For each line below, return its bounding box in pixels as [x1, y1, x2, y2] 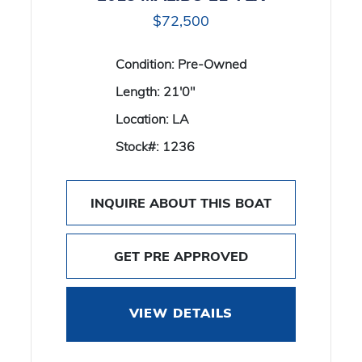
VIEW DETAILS [128, 308, 234, 321]
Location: [116, 111, 172, 127]
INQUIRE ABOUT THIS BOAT [90, 195, 271, 211]
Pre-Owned [178, 56, 246, 72]
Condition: [116, 56, 178, 72]
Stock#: [116, 138, 162, 154]
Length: [116, 83, 163, 99]
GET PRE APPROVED [114, 248, 248, 264]
